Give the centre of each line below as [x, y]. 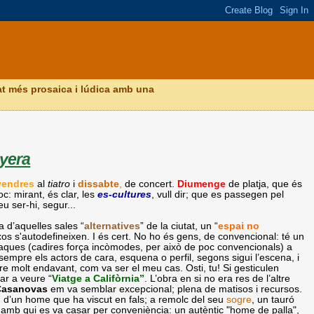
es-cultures [125, 194]
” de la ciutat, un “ [179, 226]
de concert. [151, 184]
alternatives [112, 226]
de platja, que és [266, 184]
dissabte [99, 184]
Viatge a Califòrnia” [98, 278]
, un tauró [273, 299]
